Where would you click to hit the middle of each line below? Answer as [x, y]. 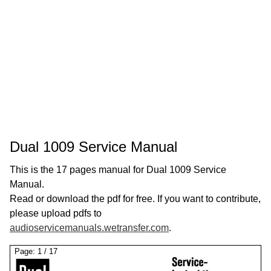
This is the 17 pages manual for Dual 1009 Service [118, 170]
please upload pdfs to [56, 213]
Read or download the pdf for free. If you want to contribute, [135, 199]
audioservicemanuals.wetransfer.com [89, 228]
